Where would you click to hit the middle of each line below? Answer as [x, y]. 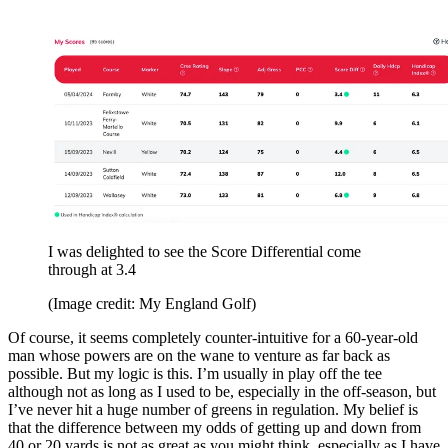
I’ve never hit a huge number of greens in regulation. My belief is [213, 409]
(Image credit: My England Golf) [152, 303]
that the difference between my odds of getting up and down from [214, 427]
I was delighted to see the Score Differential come [204, 251]
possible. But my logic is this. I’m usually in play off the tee [195, 373]
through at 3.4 [92, 269]
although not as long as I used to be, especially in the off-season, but [222, 391]
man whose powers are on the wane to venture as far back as [199, 355]
